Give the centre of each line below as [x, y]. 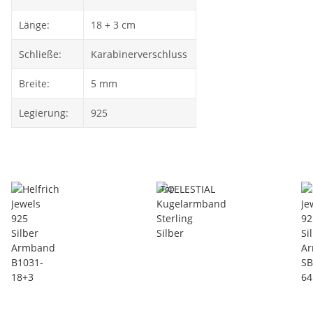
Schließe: [40, 54]
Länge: [34, 25]
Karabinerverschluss [139, 54]
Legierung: [44, 113]
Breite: [34, 83]
